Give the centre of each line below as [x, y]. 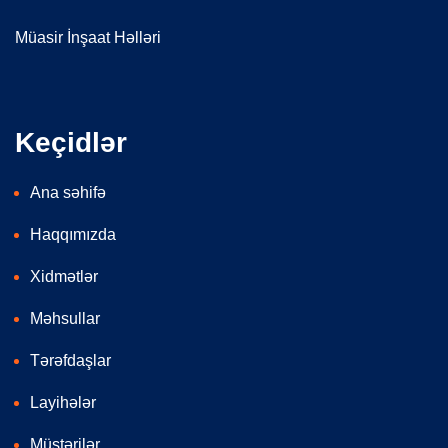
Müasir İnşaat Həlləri [88, 37]
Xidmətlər [64, 276]
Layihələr [63, 402]
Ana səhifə [68, 192]
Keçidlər [71, 142]
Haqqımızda [73, 234]
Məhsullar [65, 318]
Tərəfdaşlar [70, 360]
